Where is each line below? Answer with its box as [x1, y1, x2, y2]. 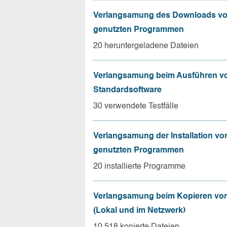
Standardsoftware [93, 86, 162, 94]
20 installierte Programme [93, 162, 185, 171]
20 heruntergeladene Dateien [93, 42, 199, 50]
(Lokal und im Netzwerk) [93, 206, 185, 215]
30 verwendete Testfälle [93, 102, 178, 110]
